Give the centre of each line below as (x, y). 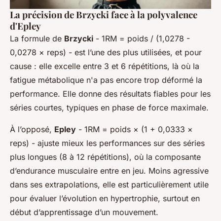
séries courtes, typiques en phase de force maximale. (109, 107)
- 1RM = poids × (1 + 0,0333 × (134, 129)
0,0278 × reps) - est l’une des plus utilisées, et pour (106, 52)
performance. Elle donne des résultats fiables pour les (110, 93)
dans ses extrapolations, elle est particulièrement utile (109, 184)
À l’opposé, (32, 129)
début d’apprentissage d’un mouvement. (84, 212)
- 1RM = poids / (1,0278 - (142, 38)
